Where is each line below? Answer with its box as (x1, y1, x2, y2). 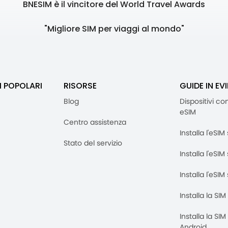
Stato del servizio (64, 138, 122, 149)
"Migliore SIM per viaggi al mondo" (44, 23, 184, 35)
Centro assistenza (64, 117, 126, 128)
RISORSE (64, 80, 97, 92)
